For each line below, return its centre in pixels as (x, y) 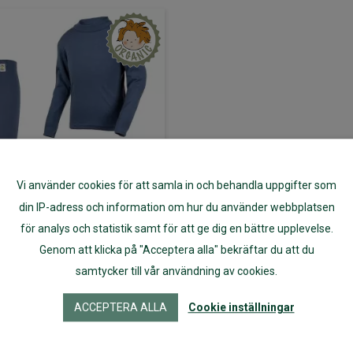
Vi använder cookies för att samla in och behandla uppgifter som (176, 186)
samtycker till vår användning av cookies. (176, 271)
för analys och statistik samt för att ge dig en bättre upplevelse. (176, 229)
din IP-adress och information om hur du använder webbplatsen (176, 207)
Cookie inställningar (241, 308)
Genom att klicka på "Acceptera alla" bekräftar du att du (176, 250)
